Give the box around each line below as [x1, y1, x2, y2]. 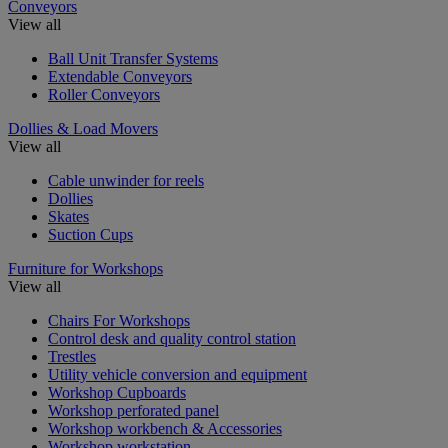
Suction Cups [48, 225, 133, 243]
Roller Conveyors [48, 85, 160, 103]
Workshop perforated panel [48, 401, 219, 419]
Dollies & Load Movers [8, 119, 158, 137]
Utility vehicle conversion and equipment [48, 365, 307, 383]
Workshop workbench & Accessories [48, 419, 282, 437]
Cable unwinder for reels [48, 171, 204, 189]
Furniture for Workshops [8, 259, 163, 277]
